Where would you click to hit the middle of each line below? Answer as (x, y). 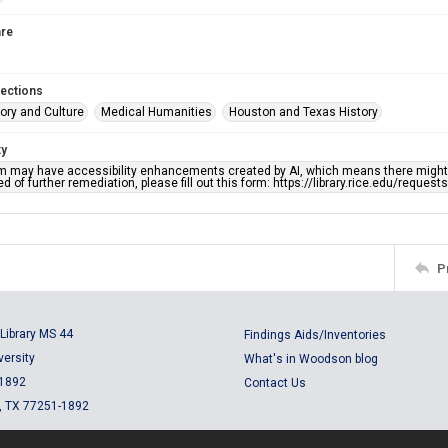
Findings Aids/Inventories (315, 335)
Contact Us (275, 383)
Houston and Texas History (303, 112)
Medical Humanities (156, 112)
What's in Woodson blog (311, 359)
